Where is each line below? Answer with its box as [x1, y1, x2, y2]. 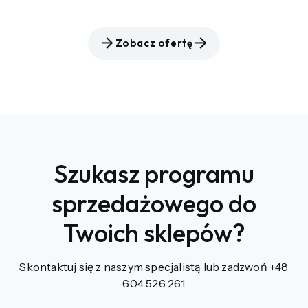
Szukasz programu [54, 157, 254, 189]
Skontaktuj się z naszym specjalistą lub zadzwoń [19, 259, 269, 274]
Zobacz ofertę [115, 36, 193, 50]
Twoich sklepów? [63, 217, 245, 248]
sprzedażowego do [52, 187, 256, 219]
